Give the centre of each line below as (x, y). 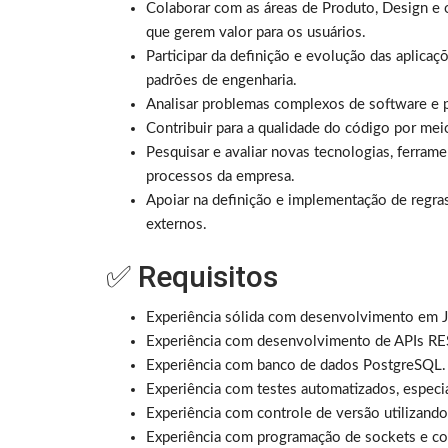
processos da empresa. (220, 177)
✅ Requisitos (192, 277)
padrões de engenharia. (221, 81)
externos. (176, 225)
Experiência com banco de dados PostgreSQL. (296, 366)
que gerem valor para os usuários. (256, 33)
